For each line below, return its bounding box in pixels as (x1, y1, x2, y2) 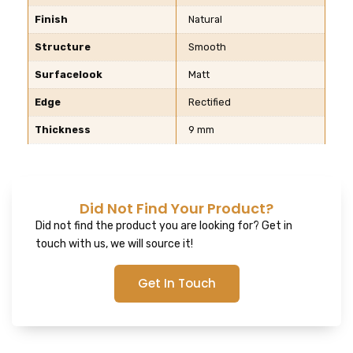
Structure (35, 41, 91, 54)
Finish (35, 13, 68, 26)
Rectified (188, 96, 231, 109)
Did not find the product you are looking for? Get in (35, 218, 292, 232)
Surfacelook (35, 69, 102, 81)
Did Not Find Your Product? (80, 198, 273, 218)
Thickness (35, 124, 91, 136)
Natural (188, 13, 222, 26)
